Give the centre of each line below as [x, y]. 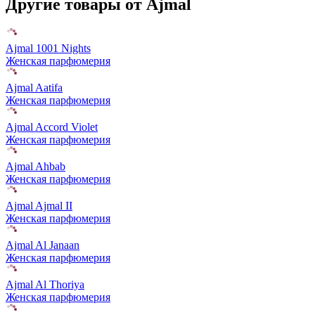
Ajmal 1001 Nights [48, 49]
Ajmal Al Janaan [43, 245]
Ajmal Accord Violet [52, 127]
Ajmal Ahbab [36, 167]
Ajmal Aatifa [34, 88]
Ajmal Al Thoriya [45, 285]
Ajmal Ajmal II [39, 206]
